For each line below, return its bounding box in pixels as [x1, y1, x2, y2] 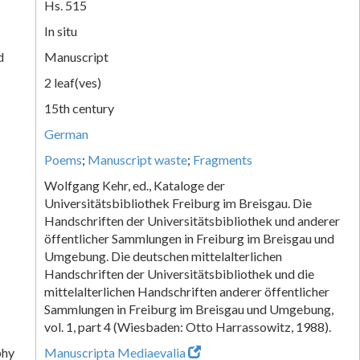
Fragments [193, 151, 252, 167]
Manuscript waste [88, 151, 187, 167]
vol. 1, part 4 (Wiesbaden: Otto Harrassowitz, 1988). [44, 318, 331, 334]
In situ [44, 22, 77, 39]
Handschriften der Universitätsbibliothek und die [44, 265, 314, 281]
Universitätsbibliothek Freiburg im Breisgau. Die [44, 194, 312, 211]
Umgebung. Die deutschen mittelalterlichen [44, 247, 282, 264]
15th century [44, 100, 114, 116]
